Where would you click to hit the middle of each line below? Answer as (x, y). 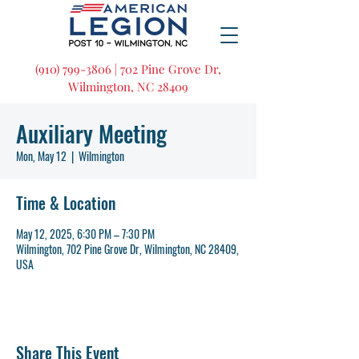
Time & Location (66, 203)
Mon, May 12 (41, 156)
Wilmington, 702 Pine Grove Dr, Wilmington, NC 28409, (127, 249)
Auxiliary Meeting (91, 133)
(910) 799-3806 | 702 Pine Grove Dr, (128, 69)
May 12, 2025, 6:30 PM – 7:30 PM (85, 234)
